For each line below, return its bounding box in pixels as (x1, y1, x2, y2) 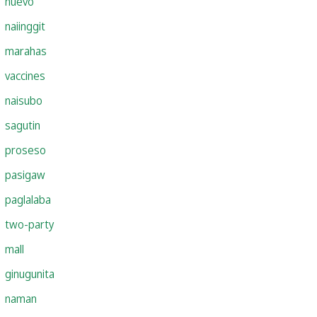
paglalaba (5, 191, 51, 207)
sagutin (5, 117, 40, 133)
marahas (5, 42, 47, 59)
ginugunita (5, 265, 54, 282)
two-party (5, 216, 54, 232)
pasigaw (5, 166, 45, 183)
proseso (5, 142, 46, 158)
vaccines (5, 67, 45, 83)
